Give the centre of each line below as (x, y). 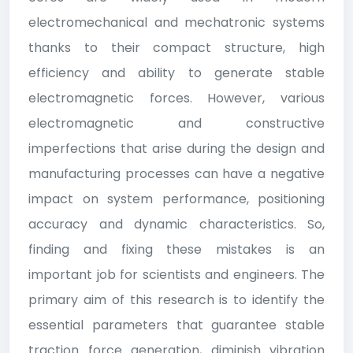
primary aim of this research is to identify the (176, 299)
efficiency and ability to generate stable (176, 72)
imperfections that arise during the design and (176, 148)
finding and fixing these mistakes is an (176, 249)
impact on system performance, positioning (176, 199)
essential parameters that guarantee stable (176, 325)
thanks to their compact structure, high (176, 47)
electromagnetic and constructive (176, 123)
